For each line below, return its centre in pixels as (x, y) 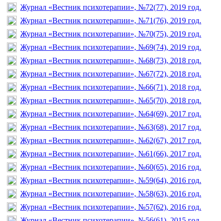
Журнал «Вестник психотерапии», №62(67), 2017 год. (111, 140)
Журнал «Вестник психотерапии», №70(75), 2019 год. (111, 34)
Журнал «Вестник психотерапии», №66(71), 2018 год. (111, 87)
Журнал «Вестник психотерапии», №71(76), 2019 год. (111, 20)
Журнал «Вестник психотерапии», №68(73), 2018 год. (111, 60)
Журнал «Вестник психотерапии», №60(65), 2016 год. (111, 167)
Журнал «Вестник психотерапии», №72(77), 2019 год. (111, 7)
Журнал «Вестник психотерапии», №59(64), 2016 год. (111, 180)
